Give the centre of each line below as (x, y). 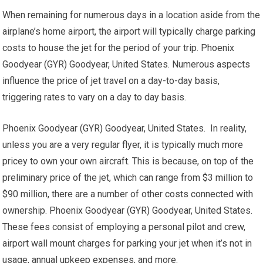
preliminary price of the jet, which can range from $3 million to (128, 178)
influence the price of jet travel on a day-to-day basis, (111, 81)
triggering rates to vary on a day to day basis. (95, 97)
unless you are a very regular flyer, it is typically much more (123, 145)
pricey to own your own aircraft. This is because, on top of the (128, 161)
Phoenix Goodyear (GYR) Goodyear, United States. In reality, (125, 128)
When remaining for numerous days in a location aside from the (131, 15)
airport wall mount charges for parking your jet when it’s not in (127, 243)
